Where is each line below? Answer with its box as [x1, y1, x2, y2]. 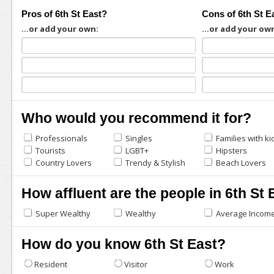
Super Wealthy [33, 208, 91, 219]
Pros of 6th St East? [21, 9, 107, 19]
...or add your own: [21, 23, 98, 34]
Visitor [124, 259, 148, 270]
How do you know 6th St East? [21, 236, 226, 252]
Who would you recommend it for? [21, 110, 251, 126]
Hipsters [214, 145, 248, 156]
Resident [34, 259, 67, 270]
